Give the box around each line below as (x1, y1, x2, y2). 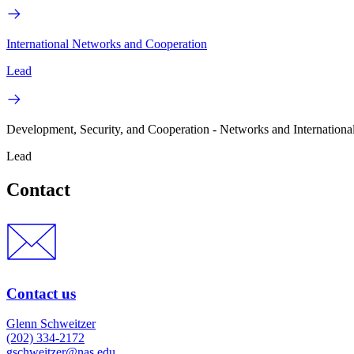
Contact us (6, 284, 76, 302)
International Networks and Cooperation (6, 36, 207, 51)
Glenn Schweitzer (6, 317, 96, 331)
